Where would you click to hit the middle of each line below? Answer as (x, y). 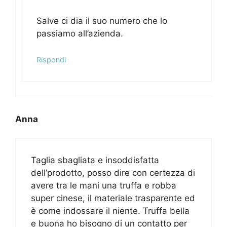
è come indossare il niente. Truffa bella (110, 211)
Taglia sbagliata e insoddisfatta (95, 160)
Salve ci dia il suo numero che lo (102, 21)
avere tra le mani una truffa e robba (104, 186)
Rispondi (51, 59)
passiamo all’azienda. (80, 34)
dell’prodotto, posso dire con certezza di (113, 173)
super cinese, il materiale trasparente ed (113, 198)
